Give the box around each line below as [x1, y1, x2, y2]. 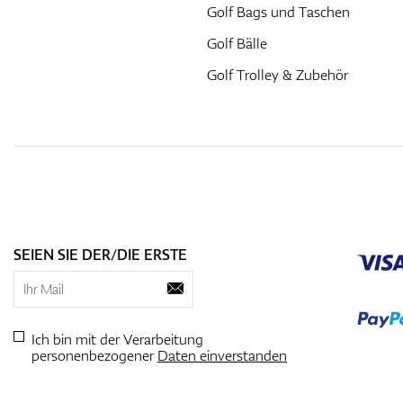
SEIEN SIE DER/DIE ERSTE [13, 244, 187, 264]
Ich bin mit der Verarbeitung [31, 328, 203, 349]
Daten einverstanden [157, 345, 287, 365]
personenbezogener [31, 345, 157, 365]
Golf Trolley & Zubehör [206, 64, 348, 85]
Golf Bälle [206, 32, 267, 53]
